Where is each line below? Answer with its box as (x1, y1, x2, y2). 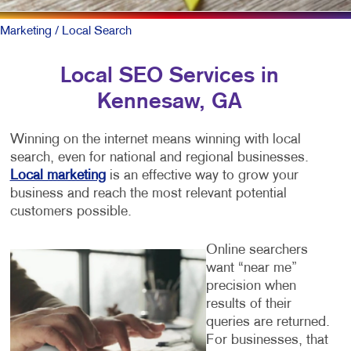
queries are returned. (205, 315, 330, 329)
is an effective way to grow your (105, 168, 299, 183)
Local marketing (9, 168, 106, 183)
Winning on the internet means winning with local (9, 132, 301, 147)
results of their (205, 297, 291, 311)
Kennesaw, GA (97, 92, 242, 112)
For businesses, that (205, 333, 328, 347)
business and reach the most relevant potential (9, 186, 287, 201)
